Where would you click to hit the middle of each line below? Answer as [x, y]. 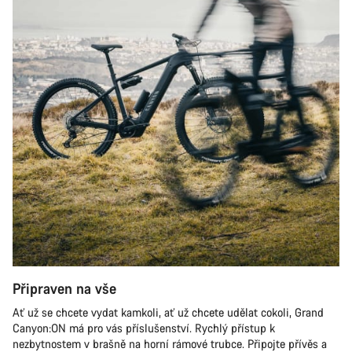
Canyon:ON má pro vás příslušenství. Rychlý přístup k [144, 328]
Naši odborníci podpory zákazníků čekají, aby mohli [169, 31]
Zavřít [189, 134]
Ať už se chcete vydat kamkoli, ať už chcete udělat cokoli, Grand [168, 312]
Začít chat [189, 96]
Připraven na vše [64, 288]
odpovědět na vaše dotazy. [108, 47]
